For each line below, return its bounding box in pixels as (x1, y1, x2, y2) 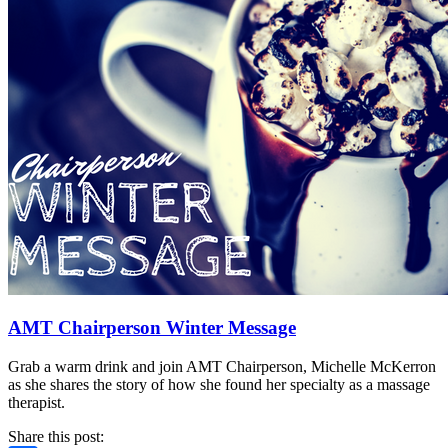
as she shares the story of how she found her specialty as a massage (8, 376, 430, 393)
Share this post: (8, 428, 104, 445)
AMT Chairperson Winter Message (8, 317, 296, 339)
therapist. (8, 394, 65, 411)
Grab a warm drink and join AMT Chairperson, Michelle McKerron (8, 358, 436, 375)
